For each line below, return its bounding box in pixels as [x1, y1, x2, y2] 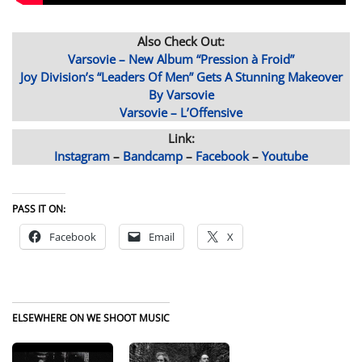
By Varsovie [148, 86, 214, 103]
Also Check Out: [137, 33, 225, 50]
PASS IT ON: [12, 202, 65, 217]
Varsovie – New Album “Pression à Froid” [68, 51, 294, 68]
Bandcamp [123, 148, 183, 165]
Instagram [54, 148, 110, 165]
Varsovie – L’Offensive [120, 104, 242, 121]
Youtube [262, 148, 308, 165]
